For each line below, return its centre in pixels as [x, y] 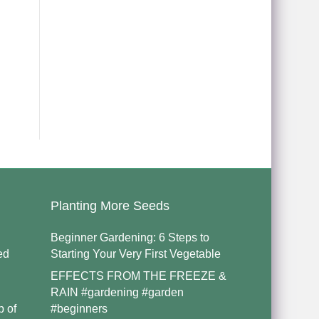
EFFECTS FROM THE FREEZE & [138, 276]
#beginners [79, 309]
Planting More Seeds [110, 206]
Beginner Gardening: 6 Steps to [130, 238]
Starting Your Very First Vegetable [135, 254]
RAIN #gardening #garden [117, 293]
